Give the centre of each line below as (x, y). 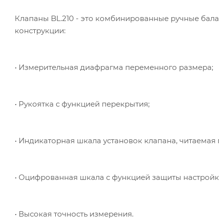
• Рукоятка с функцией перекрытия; (82, 104)
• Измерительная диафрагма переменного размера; (114, 67)
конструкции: (40, 30)
